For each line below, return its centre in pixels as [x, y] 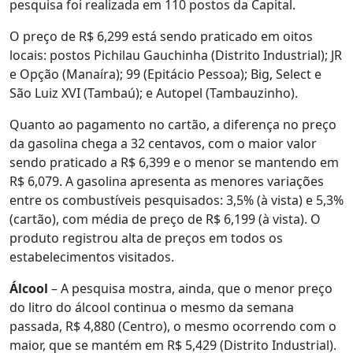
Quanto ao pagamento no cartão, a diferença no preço [173, 124]
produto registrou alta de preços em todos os [146, 238]
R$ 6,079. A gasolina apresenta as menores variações [167, 181]
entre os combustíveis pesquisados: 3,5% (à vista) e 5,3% [176, 200]
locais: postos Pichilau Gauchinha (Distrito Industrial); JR [176, 55]
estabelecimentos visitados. [92, 256]
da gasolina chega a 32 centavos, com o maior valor [163, 143]
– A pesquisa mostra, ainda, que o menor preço [190, 288]
